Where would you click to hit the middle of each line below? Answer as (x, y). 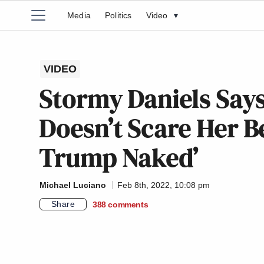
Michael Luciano (73, 185)
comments (128, 204)
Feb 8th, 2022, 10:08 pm (164, 185)
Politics (118, 15)
